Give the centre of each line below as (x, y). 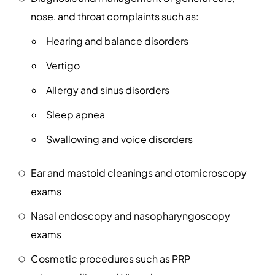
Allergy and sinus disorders (108, 90)
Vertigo (63, 66)
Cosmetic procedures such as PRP (110, 259)
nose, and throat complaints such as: (115, 17)
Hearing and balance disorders (117, 41)
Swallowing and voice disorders (119, 139)
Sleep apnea (76, 115)
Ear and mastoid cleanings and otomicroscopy (139, 173)
